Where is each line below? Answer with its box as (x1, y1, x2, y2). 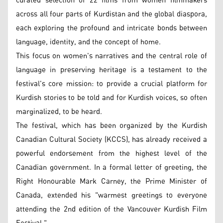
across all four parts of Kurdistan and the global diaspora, (16, 6, 207, 21)
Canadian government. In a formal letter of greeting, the (16, 160, 207, 175)
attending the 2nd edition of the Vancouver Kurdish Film (16, 202, 207, 217)
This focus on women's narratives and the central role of (16, 48, 207, 63)
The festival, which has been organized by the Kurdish (16, 118, 207, 133)
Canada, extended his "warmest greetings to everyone (16, 188, 207, 203)
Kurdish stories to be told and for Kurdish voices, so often (16, 90, 207, 105)
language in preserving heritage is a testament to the (16, 62, 207, 77)
